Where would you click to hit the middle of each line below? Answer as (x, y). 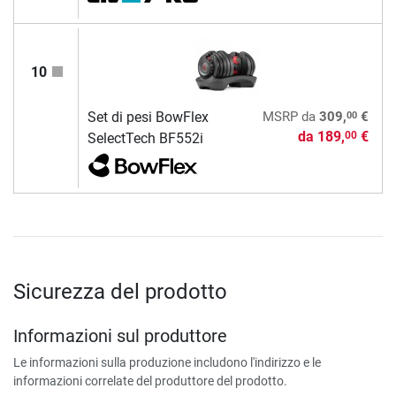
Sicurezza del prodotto (120, 292)
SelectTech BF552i (145, 139)
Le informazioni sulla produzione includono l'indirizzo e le (167, 363)
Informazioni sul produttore (120, 336)
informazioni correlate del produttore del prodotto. (150, 381)
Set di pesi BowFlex (148, 118)
